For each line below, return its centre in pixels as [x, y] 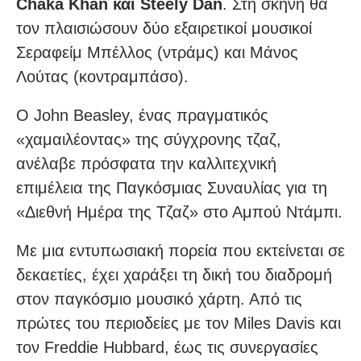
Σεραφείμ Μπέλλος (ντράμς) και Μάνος [157, 53]
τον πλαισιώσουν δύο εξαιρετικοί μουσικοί [164, 29]
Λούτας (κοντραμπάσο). [102, 77]
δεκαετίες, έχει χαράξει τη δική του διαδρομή [174, 275]
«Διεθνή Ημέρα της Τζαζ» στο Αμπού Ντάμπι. [179, 212]
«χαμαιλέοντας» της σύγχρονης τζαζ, [149, 140]
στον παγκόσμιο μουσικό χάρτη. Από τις [159, 299]
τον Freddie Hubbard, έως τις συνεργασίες [167, 348]
